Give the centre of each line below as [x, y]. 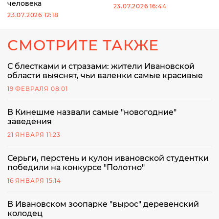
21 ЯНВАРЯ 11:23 [34, 134]
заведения [30, 121]
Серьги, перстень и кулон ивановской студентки [108, 158]
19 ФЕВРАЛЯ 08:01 [38, 88]
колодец [25, 213]
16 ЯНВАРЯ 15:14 [34, 180]
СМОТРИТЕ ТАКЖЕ [83, 45]
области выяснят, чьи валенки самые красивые [105, 75]
